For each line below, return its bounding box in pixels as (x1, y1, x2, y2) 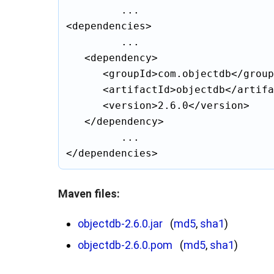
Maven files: (58, 187, 120, 200)
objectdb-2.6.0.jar (78, 217, 163, 230)
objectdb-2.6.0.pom (78, 239, 172, 251)
